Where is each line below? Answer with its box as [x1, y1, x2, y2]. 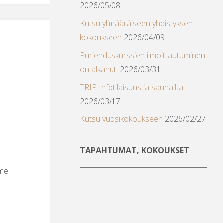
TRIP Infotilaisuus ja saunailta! [80, 82, 185, 93]
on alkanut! [80, 64, 118, 75]
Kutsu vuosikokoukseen [80, 113, 163, 125]
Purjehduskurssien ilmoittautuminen [80, 50, 205, 61]
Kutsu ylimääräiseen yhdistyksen [80, 18, 193, 29]
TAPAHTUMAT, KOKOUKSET [80, 145, 189, 156]
